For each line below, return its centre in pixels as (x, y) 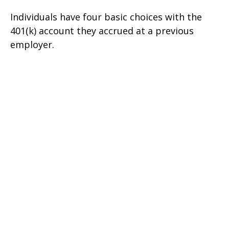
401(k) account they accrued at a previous (102, 31)
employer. (32, 45)
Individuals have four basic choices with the (106, 17)
